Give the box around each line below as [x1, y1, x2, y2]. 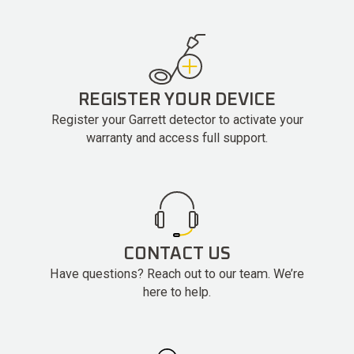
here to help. [143, 284, 211, 299]
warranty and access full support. [86, 130, 268, 145]
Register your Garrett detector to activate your [51, 111, 303, 127]
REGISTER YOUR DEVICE [78, 90, 276, 109]
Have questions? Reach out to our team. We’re [50, 265, 304, 281]
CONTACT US [123, 244, 231, 263]
